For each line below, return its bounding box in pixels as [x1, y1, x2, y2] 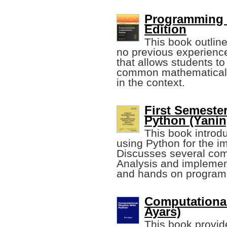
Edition [144, 22, 186, 36]
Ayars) [144, 205, 181, 219]
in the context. [117, 77, 185, 89]
